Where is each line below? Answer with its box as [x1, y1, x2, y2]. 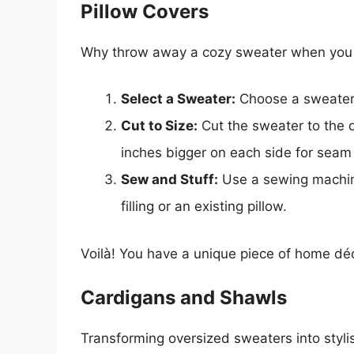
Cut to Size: [121, 118, 198, 134]
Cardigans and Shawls [81, 286, 287, 310]
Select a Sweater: [121, 91, 235, 107]
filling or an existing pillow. [121, 198, 287, 215]
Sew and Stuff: [121, 171, 218, 188]
